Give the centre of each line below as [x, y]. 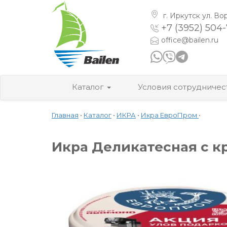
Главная [65, 115]
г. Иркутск [182, 16]
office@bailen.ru [190, 40]
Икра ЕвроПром [170, 115]
